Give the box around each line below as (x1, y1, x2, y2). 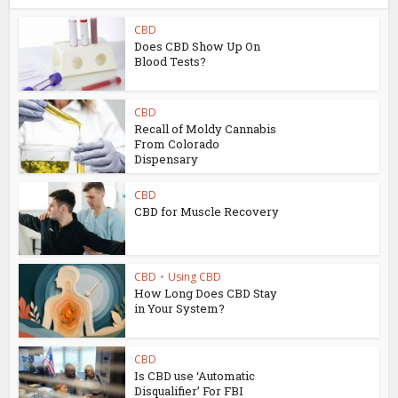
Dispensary (134, 150, 199, 167)
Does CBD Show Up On (134, 38, 261, 55)
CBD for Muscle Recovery (134, 203, 280, 219)
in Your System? (134, 300, 226, 317)
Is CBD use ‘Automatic (134, 368, 256, 385)
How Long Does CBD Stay (134, 285, 278, 302)
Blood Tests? (134, 53, 207, 70)
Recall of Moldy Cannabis (134, 120, 277, 137)
